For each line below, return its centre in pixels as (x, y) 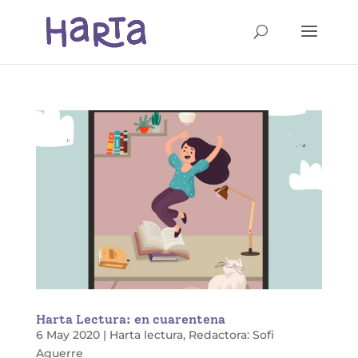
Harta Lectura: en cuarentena (130, 319)
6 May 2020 (68, 335)
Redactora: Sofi (231, 335)
